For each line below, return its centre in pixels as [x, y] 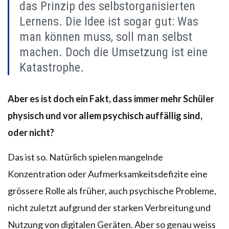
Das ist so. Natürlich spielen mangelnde [85, 157]
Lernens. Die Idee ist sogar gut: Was [109, 21]
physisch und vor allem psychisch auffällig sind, [105, 115]
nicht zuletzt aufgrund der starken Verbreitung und [109, 207]
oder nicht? [31, 132]
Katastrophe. [52, 67]
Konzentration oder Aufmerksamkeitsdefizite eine [108, 174]
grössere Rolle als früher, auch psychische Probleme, [112, 190]
